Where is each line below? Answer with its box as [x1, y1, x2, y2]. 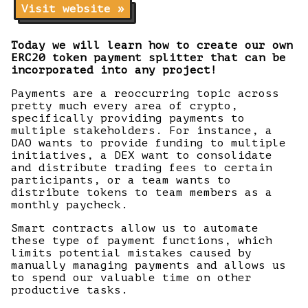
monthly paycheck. [11, 199, 128, 211]
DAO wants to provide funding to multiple [11, 137, 286, 149]
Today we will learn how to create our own [11, 39, 293, 52]
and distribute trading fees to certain [11, 162, 272, 174]
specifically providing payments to [11, 112, 245, 124]
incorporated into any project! [11, 64, 217, 76]
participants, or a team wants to [11, 174, 231, 186]
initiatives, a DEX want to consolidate [11, 149, 272, 162]
